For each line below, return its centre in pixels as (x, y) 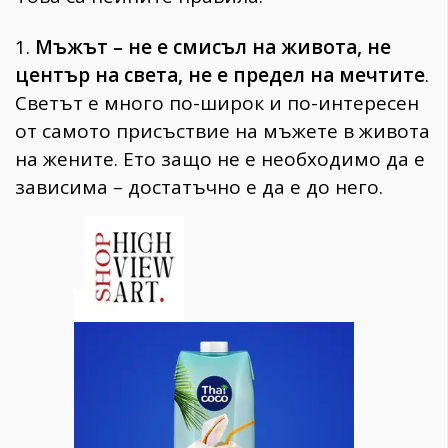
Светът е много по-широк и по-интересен (217, 102)
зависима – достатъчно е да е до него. (199, 186)
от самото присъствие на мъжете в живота (222, 130)
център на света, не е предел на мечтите (220, 74)
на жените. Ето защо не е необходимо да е (220, 158)
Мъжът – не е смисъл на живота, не (213, 46)
